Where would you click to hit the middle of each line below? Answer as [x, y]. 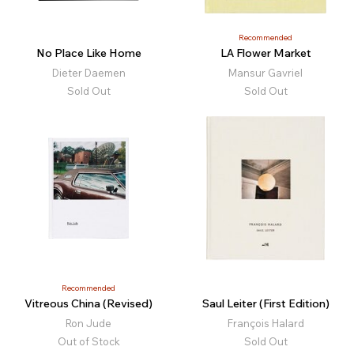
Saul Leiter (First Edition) [265, 304]
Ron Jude [88, 324]
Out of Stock [88, 342]
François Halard [265, 324]
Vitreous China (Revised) [88, 304]
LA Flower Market [265, 53]
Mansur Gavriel [265, 73]
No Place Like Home [88, 53]
